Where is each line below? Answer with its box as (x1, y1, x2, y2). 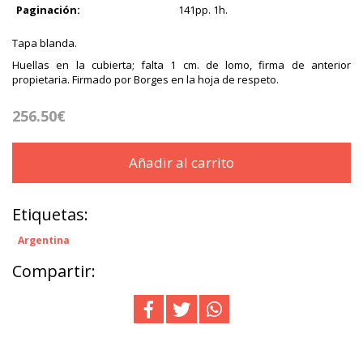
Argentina (18, 233, 70, 247)
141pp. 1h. (178, 2, 228, 17)
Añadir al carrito (129, 152, 234, 172)
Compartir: (12, 259, 96, 282)
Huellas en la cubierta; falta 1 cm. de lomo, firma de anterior (12, 57, 351, 72)
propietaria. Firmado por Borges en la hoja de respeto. (12, 71, 279, 87)
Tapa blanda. (12, 35, 77, 50)
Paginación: (16, 2, 80, 17)
